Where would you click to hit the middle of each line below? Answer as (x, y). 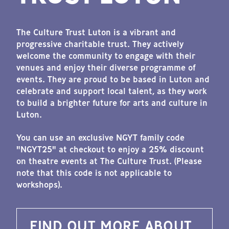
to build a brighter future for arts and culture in (112, 103)
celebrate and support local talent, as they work (112, 91)
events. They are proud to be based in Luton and (113, 79)
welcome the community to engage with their (106, 56)
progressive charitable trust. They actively (100, 44)
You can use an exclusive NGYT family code (100, 138)
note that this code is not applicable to (94, 173)
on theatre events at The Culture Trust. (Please (109, 161)
